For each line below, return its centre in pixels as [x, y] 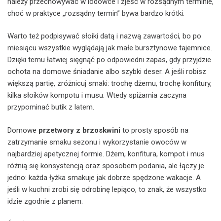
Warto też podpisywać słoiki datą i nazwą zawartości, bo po [104, 36]
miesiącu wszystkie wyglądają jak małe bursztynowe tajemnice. [110, 48]
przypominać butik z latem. [51, 107]
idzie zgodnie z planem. [45, 201]
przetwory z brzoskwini [79, 130]
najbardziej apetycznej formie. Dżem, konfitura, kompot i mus [106, 154]
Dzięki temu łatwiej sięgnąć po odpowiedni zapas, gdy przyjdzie [109, 60]
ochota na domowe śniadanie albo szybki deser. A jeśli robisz [107, 72]
